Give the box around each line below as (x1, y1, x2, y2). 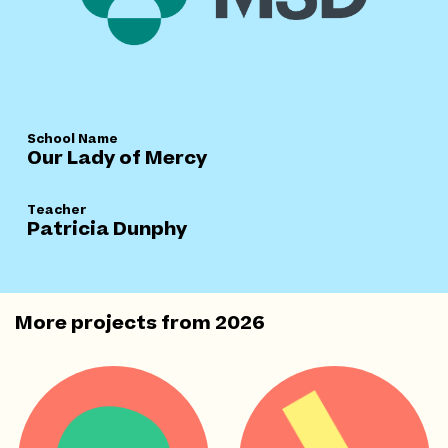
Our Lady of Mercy (27, 145, 207, 173)
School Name (27, 130, 118, 149)
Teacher (27, 201, 86, 220)
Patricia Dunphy (27, 216, 187, 244)
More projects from (15, 310, 215, 338)
